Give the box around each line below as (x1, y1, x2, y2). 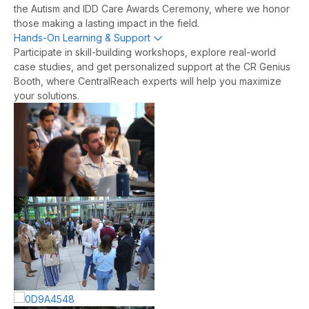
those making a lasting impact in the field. (14, 17, 199, 30)
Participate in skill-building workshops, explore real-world (14, 46, 276, 59)
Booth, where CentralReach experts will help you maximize (14, 75, 281, 88)
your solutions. (14, 90, 79, 102)
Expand (162, 32, 204, 43)
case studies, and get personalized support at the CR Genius (14, 61, 290, 73)
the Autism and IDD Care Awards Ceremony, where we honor (14, 3, 290, 15)
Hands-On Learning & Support (14, 32, 150, 44)
